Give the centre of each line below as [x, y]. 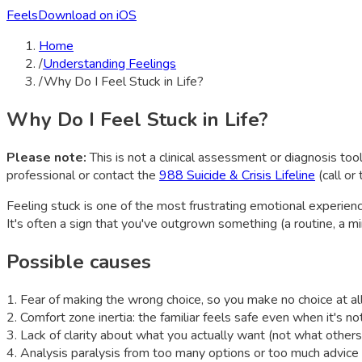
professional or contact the [81, 175]
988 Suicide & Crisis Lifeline [237, 175]
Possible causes [79, 261]
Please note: [46, 157]
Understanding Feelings [109, 64]
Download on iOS [87, 15]
